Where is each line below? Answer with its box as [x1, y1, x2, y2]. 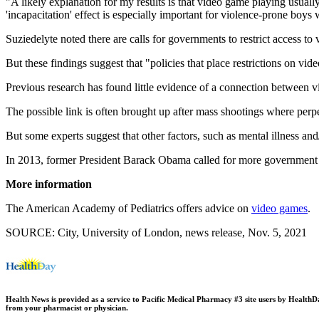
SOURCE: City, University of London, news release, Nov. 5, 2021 [6, 226, 307, 239]
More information [6, 177, 92, 190]
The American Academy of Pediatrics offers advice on [6, 202, 251, 214]
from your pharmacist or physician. [6, 303, 128, 312]
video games [251, 202, 308, 214]
